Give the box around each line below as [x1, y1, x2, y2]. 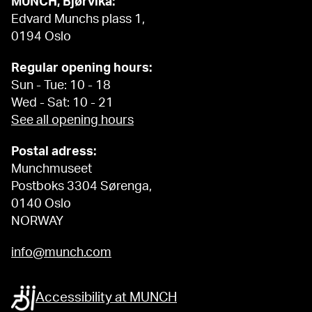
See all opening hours [11, 114, 134, 127]
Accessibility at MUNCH [36, 290, 177, 304]
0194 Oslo [11, 31, 71, 44]
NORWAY [11, 215, 63, 228]
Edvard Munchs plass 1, [11, 13, 145, 26]
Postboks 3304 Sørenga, [11, 180, 152, 194]
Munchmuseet [11, 163, 92, 176]
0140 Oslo [11, 198, 71, 211]
